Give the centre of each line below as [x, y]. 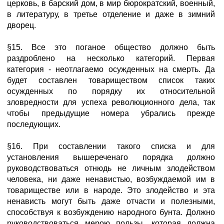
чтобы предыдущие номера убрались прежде [111, 113]
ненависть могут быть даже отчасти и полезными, [111, 201]
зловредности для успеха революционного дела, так [111, 102]
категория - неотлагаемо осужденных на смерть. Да [111, 69]
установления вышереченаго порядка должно [111, 157]
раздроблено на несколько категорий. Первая [111, 58]
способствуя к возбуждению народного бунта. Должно [111, 212]
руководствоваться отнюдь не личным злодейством [111, 168]
